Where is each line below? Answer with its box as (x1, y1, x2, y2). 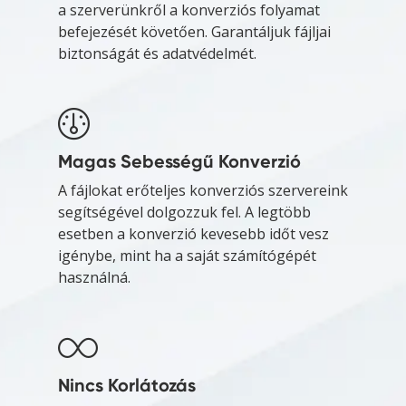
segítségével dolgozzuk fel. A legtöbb (58, 202, 311, 223)
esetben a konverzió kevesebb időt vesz (58, 224, 329, 245)
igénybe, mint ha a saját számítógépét (58, 246, 316, 266)
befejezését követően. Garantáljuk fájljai (58, 22, 331, 43)
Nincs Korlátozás (58, 374, 196, 397)
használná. (58, 267, 130, 288)
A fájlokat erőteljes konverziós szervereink (58, 180, 348, 201)
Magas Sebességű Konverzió (58, 150, 301, 173)
